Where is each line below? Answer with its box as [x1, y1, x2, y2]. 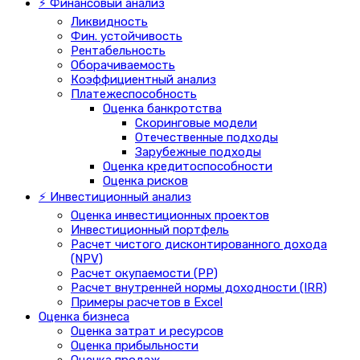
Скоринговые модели [135, 115, 257, 130]
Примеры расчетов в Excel [71, 294, 223, 309]
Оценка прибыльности [71, 337, 198, 353]
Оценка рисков [103, 173, 188, 188]
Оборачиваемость [71, 57, 175, 72]
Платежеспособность [71, 86, 197, 101]
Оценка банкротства [103, 100, 222, 116]
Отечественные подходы [135, 129, 278, 145]
